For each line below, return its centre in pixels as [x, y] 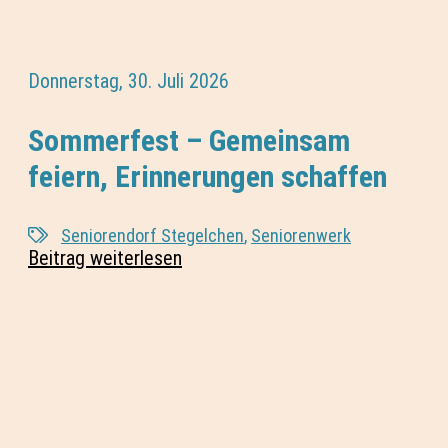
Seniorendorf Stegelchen [152, 235]
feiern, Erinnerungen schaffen [207, 176]
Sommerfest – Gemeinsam [189, 140]
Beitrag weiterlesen [105, 257]
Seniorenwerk [301, 235]
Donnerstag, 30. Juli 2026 [128, 80]
